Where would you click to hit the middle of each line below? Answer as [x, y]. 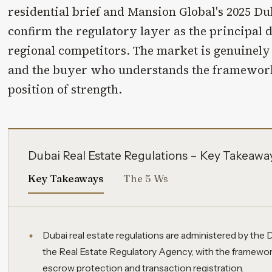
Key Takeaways [66, 179]
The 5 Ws [146, 179]
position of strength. [65, 89]
